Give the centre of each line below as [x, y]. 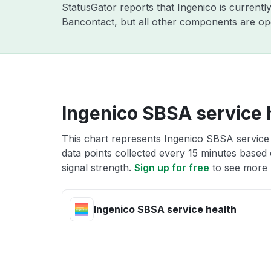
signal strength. [98, 168]
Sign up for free [172, 168]
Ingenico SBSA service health [165, 209]
